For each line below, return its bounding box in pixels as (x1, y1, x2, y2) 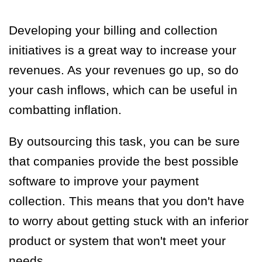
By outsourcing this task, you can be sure (9, 134, 240, 148)
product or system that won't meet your (9, 233, 226, 247)
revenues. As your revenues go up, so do (9, 63, 239, 77)
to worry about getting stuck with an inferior (9, 213, 249, 227)
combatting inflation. (9, 102, 129, 116)
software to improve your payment (9, 174, 199, 188)
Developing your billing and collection (9, 23, 218, 37)
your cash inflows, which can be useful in (9, 82, 241, 96)
